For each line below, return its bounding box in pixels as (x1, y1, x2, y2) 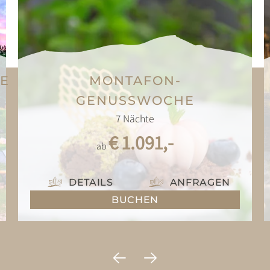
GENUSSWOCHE (75, 92, 195, 108)
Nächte (121, 111, 154, 125)
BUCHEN (111, 193, 159, 206)
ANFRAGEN (169, 177, 230, 189)
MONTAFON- (89, 72, 181, 88)
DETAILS (69, 177, 113, 189)
